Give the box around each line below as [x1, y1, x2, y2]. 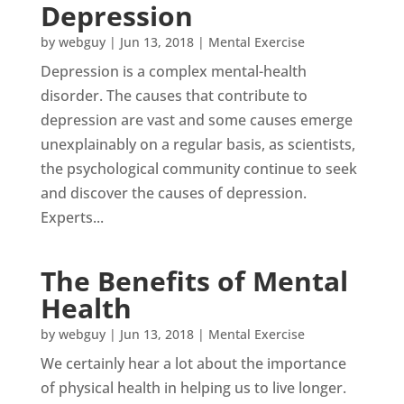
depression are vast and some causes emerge [40, 110, 353, 131]
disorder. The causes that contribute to [40, 86, 308, 106]
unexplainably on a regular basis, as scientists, [40, 134, 355, 155]
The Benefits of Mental [40, 262, 348, 300]
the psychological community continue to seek [40, 159, 357, 179]
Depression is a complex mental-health [40, 61, 307, 82]
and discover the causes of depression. [40, 183, 314, 204]
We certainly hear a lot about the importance [40, 353, 346, 374]
